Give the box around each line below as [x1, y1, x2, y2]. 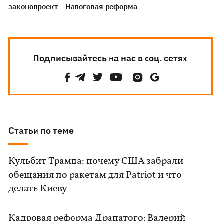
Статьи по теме [8, 125, 74, 136]
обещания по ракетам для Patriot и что [8, 168, 182, 182]
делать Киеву [8, 182, 68, 196]
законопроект [8, 2, 58, 11]
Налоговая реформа [65, 2, 138, 11]
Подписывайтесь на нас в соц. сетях [33, 52, 188, 64]
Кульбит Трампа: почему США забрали [8, 154, 184, 168]
